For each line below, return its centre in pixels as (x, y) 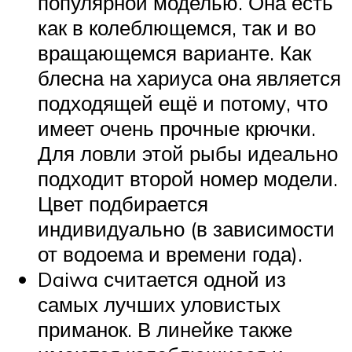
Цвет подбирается (123, 204)
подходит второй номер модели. (188, 179)
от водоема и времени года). (170, 254)
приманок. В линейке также (165, 330)
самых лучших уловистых (159, 304)
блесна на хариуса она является (189, 78)
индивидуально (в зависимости (186, 229)
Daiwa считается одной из (162, 279)
